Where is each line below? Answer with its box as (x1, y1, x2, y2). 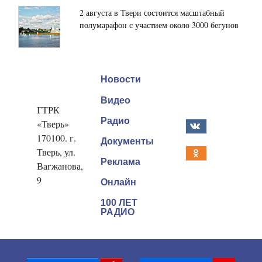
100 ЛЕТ (101, 198, 137, 208)
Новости (101, 74, 141, 85)
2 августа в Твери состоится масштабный (80, 7, 225, 19)
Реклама (101, 157, 140, 167)
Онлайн (101, 177, 136, 188)
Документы (101, 136, 154, 146)
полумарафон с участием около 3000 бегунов (80, 19, 239, 31)
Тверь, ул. (37, 146, 75, 158)
